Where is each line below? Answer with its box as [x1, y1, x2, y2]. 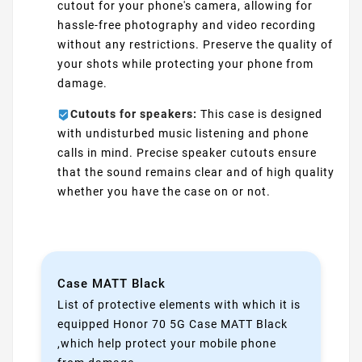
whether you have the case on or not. [57, 184, 271, 198]
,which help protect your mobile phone [57, 336, 276, 350]
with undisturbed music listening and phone [57, 126, 309, 140]
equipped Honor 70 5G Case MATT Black [57, 317, 288, 330]
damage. [57, 76, 107, 90]
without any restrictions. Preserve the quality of [57, 37, 333, 51]
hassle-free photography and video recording [57, 18, 316, 32]
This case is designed [197, 107, 322, 120]
